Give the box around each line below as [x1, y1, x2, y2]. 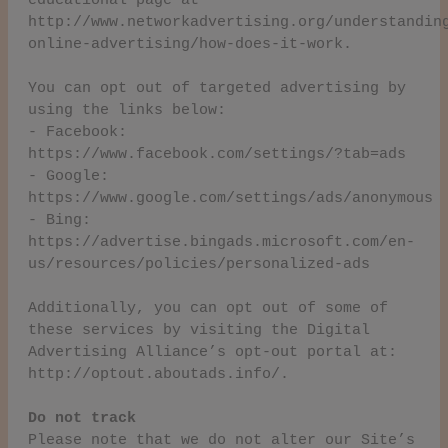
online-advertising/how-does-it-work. [28, 35, 352, 53]
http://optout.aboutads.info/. [28, 365, 289, 383]
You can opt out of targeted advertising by [28, 79, 406, 97]
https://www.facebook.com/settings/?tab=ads [28, 145, 406, 163]
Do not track [28, 409, 136, 427]
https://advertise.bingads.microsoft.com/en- [28, 233, 415, 251]
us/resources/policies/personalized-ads [28, 255, 370, 273]
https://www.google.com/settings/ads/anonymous [28, 189, 433, 207]
